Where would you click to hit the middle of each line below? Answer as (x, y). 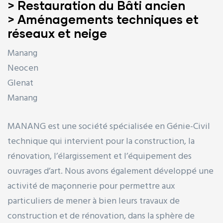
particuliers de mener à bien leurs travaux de (94, 202)
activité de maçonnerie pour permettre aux (91, 187)
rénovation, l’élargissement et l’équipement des (100, 157)
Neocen (23, 69)
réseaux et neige (57, 33)
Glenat (20, 84)
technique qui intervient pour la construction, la (101, 142)
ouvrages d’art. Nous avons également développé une (111, 172)
